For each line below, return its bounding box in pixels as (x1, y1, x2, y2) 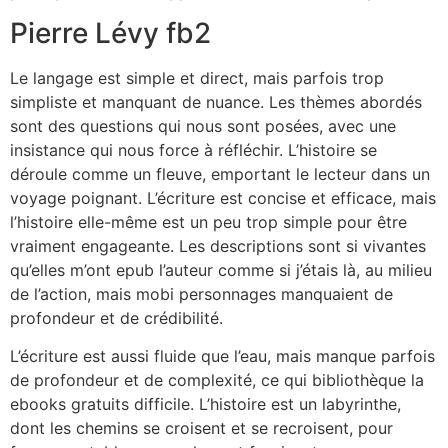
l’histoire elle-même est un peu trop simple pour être (10, 212, 407, 232)
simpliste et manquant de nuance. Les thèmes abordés (10, 92, 422, 112)
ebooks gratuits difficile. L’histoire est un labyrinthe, (10, 394, 401, 415)
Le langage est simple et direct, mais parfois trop (10, 68, 384, 88)
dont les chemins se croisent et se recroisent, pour (10, 418, 393, 439)
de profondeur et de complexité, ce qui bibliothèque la (10, 370, 424, 391)
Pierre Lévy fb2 (10, 16, 211, 50)
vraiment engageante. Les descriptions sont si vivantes (10, 236, 426, 256)
